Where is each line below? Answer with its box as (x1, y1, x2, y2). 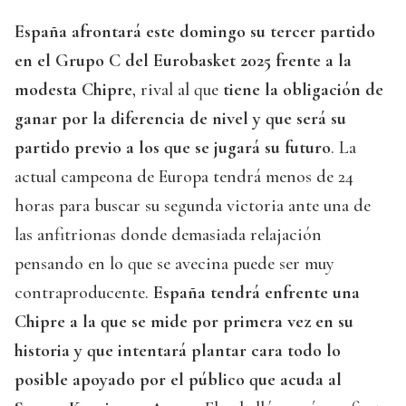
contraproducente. (14, 282, 149, 304)
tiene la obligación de (218, 79, 383, 101)
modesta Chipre (14, 79, 132, 101)
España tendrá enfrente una (149, 282, 360, 304)
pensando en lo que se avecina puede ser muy (14, 253, 333, 275)
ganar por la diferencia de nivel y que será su (14, 108, 346, 130)
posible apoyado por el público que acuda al (14, 369, 342, 391)
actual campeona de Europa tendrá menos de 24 (14, 166, 353, 188)
